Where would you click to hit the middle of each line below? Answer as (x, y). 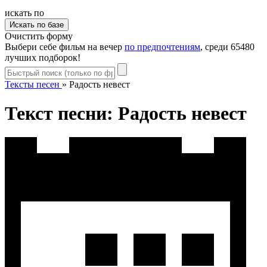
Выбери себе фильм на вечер (65, 46)
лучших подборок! (43, 57)
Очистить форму (39, 36)
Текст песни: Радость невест (126, 114)
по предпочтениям (162, 46)
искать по (24, 13)
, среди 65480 (227, 46)
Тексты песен (32, 84)
